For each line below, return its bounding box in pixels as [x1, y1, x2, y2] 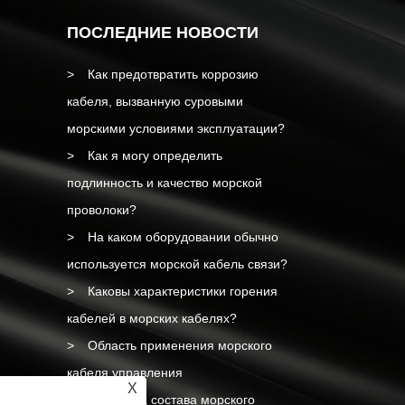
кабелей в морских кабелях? [67, 311, 237, 326]
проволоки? [67, 202, 137, 218]
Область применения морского [88, 338, 272, 353]
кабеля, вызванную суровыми [67, 94, 243, 109]
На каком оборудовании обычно [88, 230, 278, 245]
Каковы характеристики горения [88, 284, 278, 299]
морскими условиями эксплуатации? [67, 121, 285, 137]
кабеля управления [67, 365, 183, 381]
